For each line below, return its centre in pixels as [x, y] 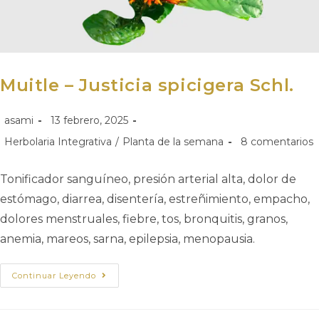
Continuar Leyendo [54, 275]
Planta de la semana [173, 141]
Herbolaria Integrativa [58, 141]
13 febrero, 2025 [89, 120]
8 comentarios [277, 141]
